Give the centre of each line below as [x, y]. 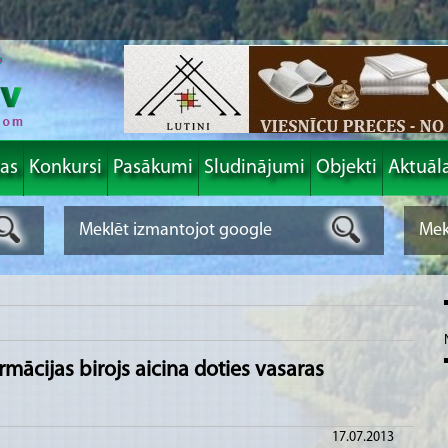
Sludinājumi [254, 168]
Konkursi [65, 168]
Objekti [346, 168]
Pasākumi [153, 168]
